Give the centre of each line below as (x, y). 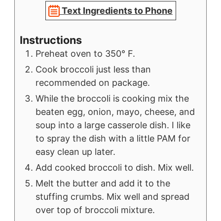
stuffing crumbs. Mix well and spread (112, 197)
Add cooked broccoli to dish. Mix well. (115, 168)
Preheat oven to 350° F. (85, 54)
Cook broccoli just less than (93, 70)
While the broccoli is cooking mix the (112, 99)
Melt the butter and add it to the (103, 184)
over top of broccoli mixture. (95, 210)
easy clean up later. (75, 152)
